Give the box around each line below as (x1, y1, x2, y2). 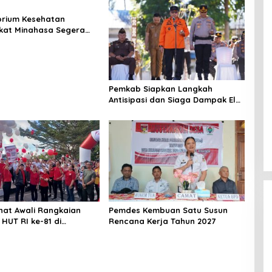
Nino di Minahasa (108, 106, 178, 116)
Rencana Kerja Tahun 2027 (108, 216, 216, 226)
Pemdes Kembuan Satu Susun (108, 205, 228, 215)
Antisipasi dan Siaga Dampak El (108, 95, 236, 105)
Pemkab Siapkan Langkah (108, 84, 212, 94)
